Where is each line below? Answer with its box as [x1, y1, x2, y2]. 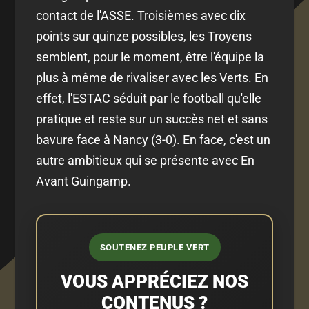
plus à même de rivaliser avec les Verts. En [36, 70, 269, 85]
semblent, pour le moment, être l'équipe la [36, 49, 265, 64]
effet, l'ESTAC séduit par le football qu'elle [36, 90, 262, 106]
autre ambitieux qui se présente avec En [36, 152, 255, 168]
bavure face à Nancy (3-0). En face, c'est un [36, 132, 271, 147]
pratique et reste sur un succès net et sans [36, 111, 268, 126]
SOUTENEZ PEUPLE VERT [99, 241, 210, 252]
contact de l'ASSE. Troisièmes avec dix [36, 8, 246, 23]
